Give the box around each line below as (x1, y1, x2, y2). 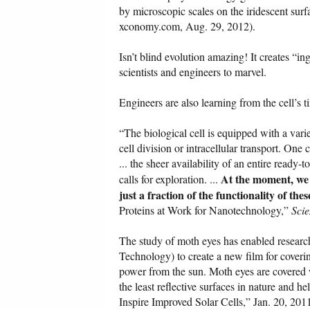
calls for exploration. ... (119, 172, 221, 187)
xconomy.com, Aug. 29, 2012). (119, 19, 255, 34)
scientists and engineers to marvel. (119, 64, 266, 80)
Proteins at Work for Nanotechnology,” (119, 203, 291, 218)
